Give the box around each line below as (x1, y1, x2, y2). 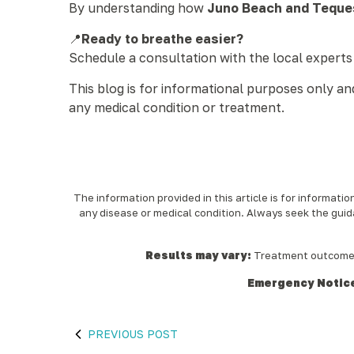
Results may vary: (145, 249, 251, 262)
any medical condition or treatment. (69, 100, 284, 115)
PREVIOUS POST (88, 327, 178, 341)
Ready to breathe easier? (81, 31, 243, 47)
